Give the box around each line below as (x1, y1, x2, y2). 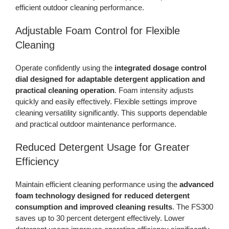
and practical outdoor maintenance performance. (15, 120, 176, 129)
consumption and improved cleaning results (15, 202, 172, 212)
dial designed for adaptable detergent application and (15, 75, 205, 84)
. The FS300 (172, 202, 213, 212)
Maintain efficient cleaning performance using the (15, 180, 179, 189)
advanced (179, 180, 214, 189)
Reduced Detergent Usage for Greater (15, 142, 190, 153)
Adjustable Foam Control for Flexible (15, 25, 180, 37)
